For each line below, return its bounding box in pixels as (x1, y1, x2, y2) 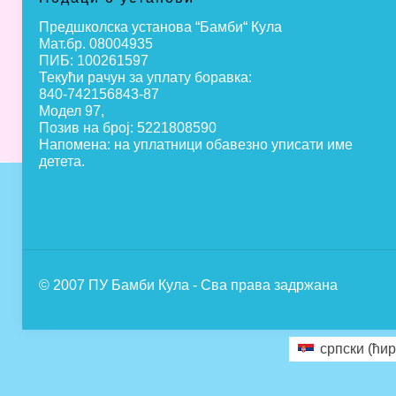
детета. (39, 154, 85, 169)
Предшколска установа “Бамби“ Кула (39, 19, 282, 34)
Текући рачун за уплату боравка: (39, 70, 252, 85)
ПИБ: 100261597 (39, 53, 148, 68)
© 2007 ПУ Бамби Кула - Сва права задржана (39, 278, 338, 293)
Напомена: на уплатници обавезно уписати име (39, 137, 353, 152)
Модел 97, (39, 103, 104, 118)
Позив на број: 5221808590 (39, 120, 217, 135)
